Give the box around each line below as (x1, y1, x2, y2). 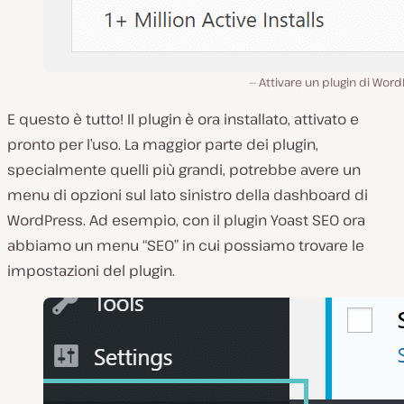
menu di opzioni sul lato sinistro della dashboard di (7, 185, 368, 205)
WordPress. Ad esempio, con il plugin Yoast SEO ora (7, 210, 365, 230)
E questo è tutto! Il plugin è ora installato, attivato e (7, 109, 359, 129)
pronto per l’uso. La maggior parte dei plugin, (7, 134, 318, 154)
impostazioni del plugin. (7, 261, 175, 280)
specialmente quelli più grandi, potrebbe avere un (7, 160, 361, 179)
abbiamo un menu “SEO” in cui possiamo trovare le (7, 235, 364, 255)
